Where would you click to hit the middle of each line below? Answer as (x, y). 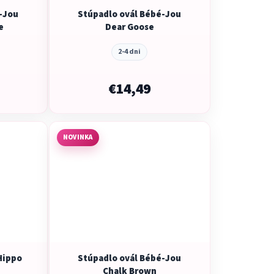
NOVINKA (78, 137)
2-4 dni (130, 51)
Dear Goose (129, 27)
